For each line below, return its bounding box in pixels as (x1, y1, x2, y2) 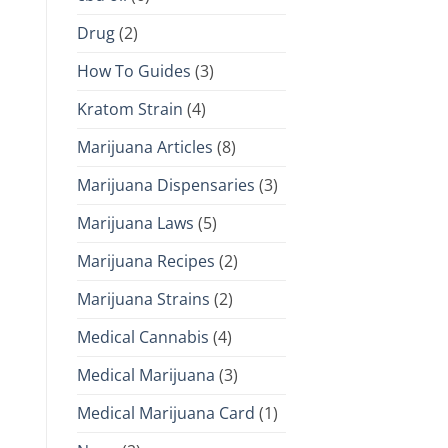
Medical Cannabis (77, 325, 209, 348)
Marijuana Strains (77, 287, 210, 310)
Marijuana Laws (77, 211, 194, 234)
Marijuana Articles (77, 135, 213, 158)
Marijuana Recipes (77, 249, 215, 272)
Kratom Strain (77, 97, 183, 120)
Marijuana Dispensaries (77, 173, 255, 196)
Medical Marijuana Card (77, 401, 255, 424)
